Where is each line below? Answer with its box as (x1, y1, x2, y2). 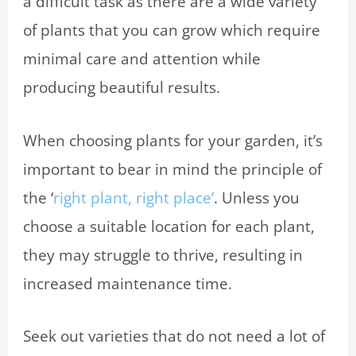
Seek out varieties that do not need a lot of (23, 326, 326, 347)
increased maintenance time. (23, 273, 233, 294)
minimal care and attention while (23, 48, 261, 70)
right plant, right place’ (53, 187, 215, 208)
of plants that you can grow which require (23, 20, 321, 41)
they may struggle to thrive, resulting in (23, 244, 304, 265)
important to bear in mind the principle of (23, 158, 323, 180)
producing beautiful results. (23, 77, 221, 99)
